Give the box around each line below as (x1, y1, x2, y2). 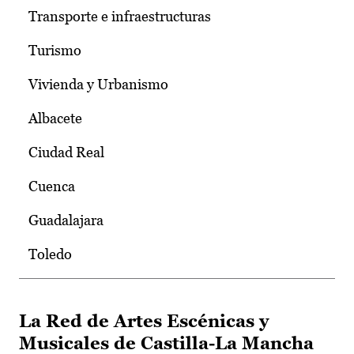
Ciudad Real (28, 144, 104, 161)
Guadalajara (28, 212, 104, 229)
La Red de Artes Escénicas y (19, 311, 269, 332)
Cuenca (28, 178, 75, 195)
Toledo (28, 246, 72, 263)
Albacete (28, 110, 82, 127)
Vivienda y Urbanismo (28, 76, 168, 93)
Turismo (28, 42, 81, 59)
